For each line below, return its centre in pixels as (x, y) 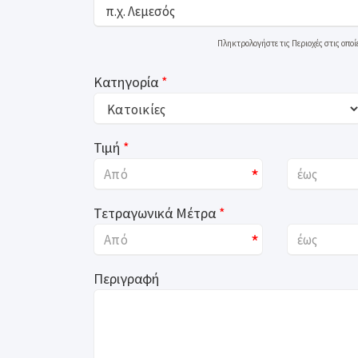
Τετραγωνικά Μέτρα (155, 213)
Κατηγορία (126, 82)
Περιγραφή (126, 278)
